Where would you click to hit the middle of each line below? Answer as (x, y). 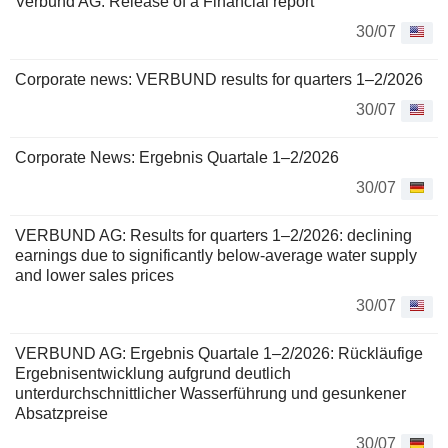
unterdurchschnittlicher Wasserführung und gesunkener (210, 394)
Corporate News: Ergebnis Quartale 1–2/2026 (177, 158)
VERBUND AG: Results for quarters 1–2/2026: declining (213, 236)
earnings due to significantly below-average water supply (216, 256)
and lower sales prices (94, 276)
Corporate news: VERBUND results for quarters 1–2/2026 (219, 80)
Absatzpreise (65, 414)
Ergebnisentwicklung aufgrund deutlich (153, 374)
